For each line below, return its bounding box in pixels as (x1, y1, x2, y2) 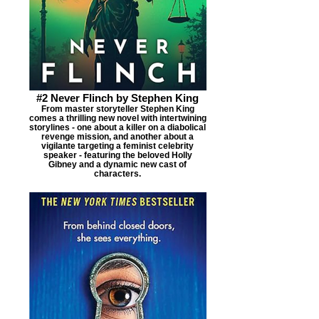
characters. (94, 168, 141, 178)
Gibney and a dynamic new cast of (48, 159, 187, 169)
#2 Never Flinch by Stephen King (36, 91, 199, 104)
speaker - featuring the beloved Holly (43, 150, 192, 159)
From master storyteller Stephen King (41, 103, 194, 113)
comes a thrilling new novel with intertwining (28, 113, 206, 122)
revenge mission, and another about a (41, 131, 194, 141)
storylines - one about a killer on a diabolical (29, 122, 206, 132)
